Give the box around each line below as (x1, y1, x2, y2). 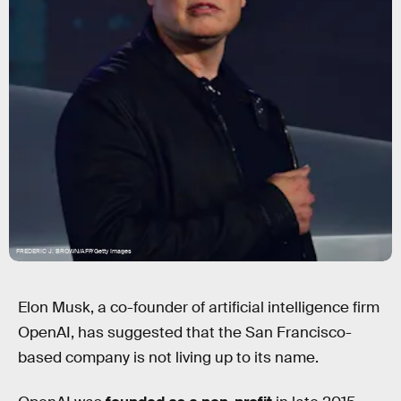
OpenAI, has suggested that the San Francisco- (18, 323, 352, 342)
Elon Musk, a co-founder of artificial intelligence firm (18, 298, 380, 317)
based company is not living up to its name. (18, 348, 319, 367)
